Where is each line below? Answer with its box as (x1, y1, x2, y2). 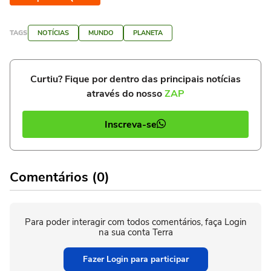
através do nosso (87, 87, 165, 101)
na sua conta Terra (98, 226, 173, 239)
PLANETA (133, 28, 163, 38)
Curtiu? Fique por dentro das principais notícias (30, 73, 241, 87)
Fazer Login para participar (82, 253, 189, 266)
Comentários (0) (10, 168, 109, 187)
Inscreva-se (105, 117, 157, 131)
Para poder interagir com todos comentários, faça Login (24, 216, 247, 229)
